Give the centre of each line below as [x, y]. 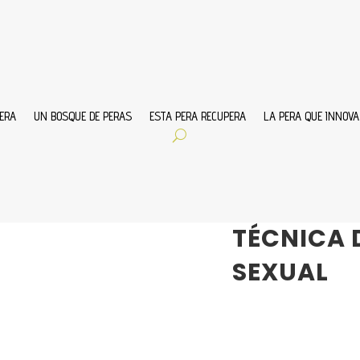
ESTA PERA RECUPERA [198, 117]
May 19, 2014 [270, 200]
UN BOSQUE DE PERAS [83, 117]
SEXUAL [280, 272]
